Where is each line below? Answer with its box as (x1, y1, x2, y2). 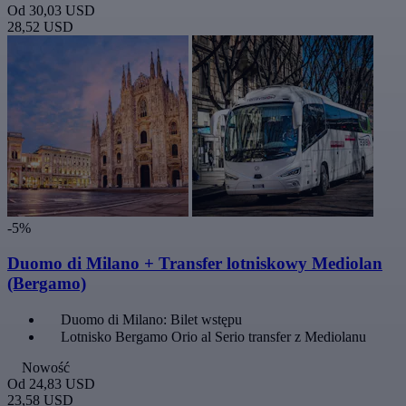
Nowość (22, 359, 70, 375)
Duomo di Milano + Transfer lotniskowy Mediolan (7, 254, 382, 274)
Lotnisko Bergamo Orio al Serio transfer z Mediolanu (61, 328, 366, 344)
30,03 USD (29, 3, 95, 19)
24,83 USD (29, 375, 95, 391)
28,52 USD (7, 19, 73, 35)
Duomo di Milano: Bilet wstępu (61, 311, 242, 327)
